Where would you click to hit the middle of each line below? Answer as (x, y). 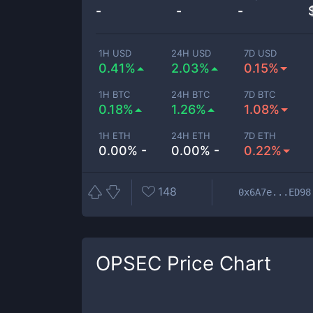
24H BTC (191, 94)
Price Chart (216, 263)
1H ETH (115, 136)
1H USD (115, 53)
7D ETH (260, 136)
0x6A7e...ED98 (275, 192)
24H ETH (191, 136)
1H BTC (114, 94)
